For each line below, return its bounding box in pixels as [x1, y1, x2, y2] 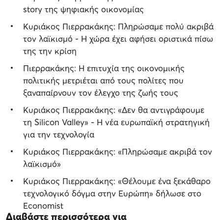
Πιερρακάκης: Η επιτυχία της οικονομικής [23, 63, 185, 74]
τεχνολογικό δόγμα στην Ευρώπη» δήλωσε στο [23, 188, 201, 199]
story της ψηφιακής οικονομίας [23, 4, 144, 15]
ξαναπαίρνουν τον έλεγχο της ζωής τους [23, 87, 178, 98]
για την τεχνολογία [23, 129, 94, 140]
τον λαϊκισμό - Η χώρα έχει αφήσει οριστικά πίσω [23, 33, 213, 44]
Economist [23, 200, 63, 211]
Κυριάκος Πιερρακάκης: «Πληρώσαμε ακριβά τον [23, 146, 212, 157]
